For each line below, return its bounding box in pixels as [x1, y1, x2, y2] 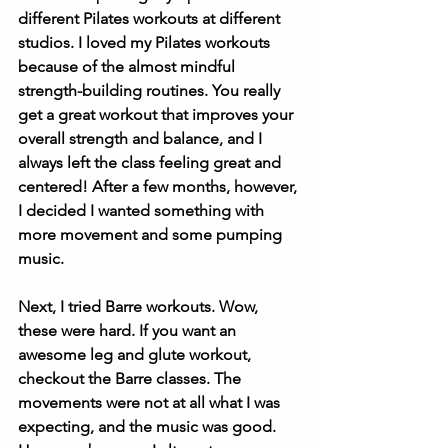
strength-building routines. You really [18, 81, 284, 100]
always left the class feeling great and [18, 153, 285, 172]
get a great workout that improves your [18, 105, 297, 124]
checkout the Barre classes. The [18, 369, 245, 388]
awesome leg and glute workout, [18, 345, 255, 364]
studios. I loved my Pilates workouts [18, 33, 274, 52]
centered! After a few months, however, [18, 177, 301, 196]
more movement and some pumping [18, 225, 286, 244]
